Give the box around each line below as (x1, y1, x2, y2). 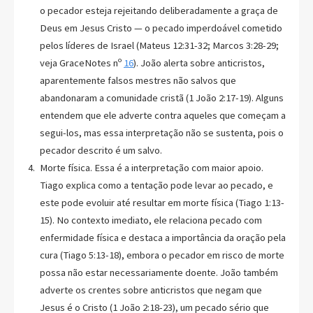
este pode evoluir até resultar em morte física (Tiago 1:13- (39, 196, 284, 209)
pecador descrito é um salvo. (39, 143, 162, 156)
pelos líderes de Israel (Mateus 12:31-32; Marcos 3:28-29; (39, 38, 279, 52)
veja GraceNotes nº (39, 56, 124, 69)
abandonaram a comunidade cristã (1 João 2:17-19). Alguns (39, 91, 284, 104)
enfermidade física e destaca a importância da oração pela (39, 231, 286, 244)
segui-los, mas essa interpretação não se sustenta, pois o (39, 126, 284, 139)
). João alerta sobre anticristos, (133, 56, 265, 69)
